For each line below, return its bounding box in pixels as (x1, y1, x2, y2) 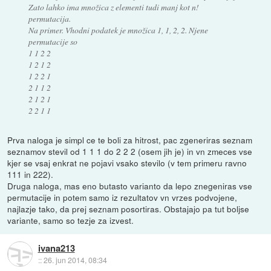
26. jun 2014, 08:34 (43, 254, 107, 265)
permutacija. (28, 13, 71, 25)
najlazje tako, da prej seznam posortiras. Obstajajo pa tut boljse (7, 203, 250, 215)
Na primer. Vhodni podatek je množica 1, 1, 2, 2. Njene (28, 24, 208, 36)
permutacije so (28, 36, 77, 48)
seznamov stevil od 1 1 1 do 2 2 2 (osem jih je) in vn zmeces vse (7, 145, 253, 158)
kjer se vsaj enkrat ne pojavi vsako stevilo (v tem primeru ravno (7, 157, 247, 169)
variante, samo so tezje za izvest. (7, 214, 134, 227)
